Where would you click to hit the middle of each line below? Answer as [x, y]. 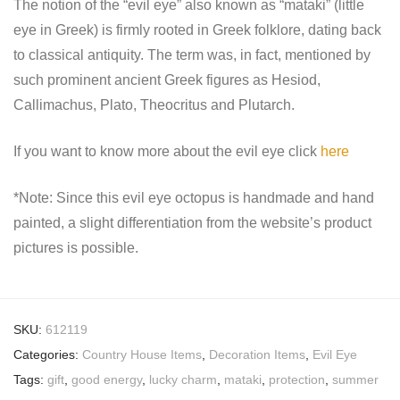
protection [297, 379]
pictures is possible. [76, 247]
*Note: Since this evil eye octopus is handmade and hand [194, 197]
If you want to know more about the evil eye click [167, 151]
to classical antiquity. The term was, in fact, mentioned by [192, 54]
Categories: [48, 354]
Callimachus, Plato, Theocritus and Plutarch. [154, 104]
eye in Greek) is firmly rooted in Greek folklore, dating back [197, 29]
